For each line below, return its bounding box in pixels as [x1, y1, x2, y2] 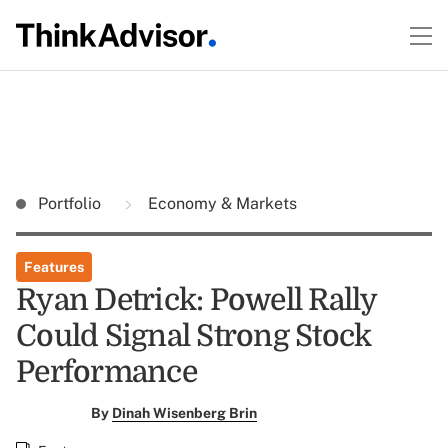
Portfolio [38, 194, 105, 213]
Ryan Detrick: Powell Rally [16, 283, 377, 317]
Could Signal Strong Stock [16, 319, 372, 353]
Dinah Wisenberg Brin [111, 405, 257, 421]
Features [24, 259, 84, 275]
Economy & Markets [144, 194, 297, 213]
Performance [16, 355, 197, 389]
